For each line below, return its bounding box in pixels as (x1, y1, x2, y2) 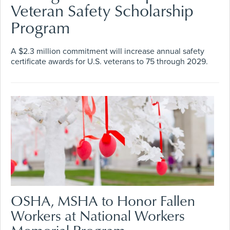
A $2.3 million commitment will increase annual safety (11, 46, 204, 56)
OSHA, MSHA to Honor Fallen (11, 190, 195, 210)
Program (11, 15, 70, 39)
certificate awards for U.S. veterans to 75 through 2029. (11, 56, 208, 67)
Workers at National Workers (11, 205, 185, 225)
